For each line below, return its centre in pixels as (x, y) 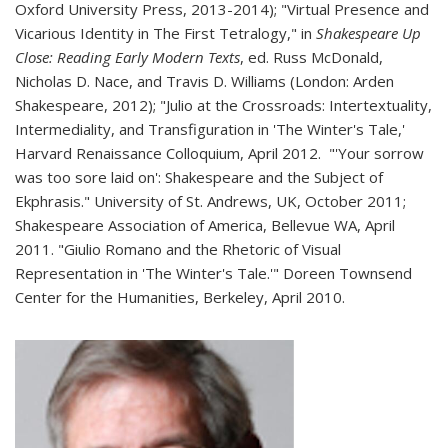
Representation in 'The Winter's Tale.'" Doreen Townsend (213, 273)
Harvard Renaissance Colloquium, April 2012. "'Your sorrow (219, 153)
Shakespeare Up (368, 33)
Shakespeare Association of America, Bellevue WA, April (205, 225)
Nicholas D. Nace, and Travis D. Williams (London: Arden (204, 81)
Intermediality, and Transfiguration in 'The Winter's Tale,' (210, 129)
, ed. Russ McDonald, (311, 57)
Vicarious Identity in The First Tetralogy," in (165, 33)
